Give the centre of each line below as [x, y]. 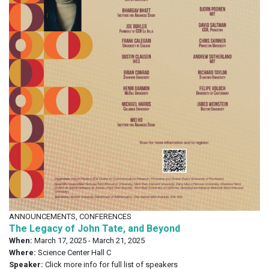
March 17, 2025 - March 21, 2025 [89, 241]
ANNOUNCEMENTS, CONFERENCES [70, 217]
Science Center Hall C [74, 253]
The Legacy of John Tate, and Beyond [95, 229]
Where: [23, 253]
